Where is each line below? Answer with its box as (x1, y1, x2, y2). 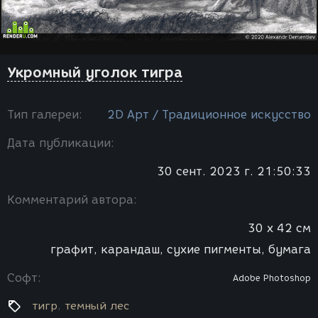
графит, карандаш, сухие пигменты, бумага (50, 243, 311, 256)
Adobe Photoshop (233, 273, 311, 283)
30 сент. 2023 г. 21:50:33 (157, 165, 311, 178)
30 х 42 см (248, 221, 311, 235)
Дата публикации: (7, 136, 114, 150)
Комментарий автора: (7, 193, 137, 207)
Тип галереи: (7, 108, 82, 121)
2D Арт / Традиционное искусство (107, 108, 311, 121)
